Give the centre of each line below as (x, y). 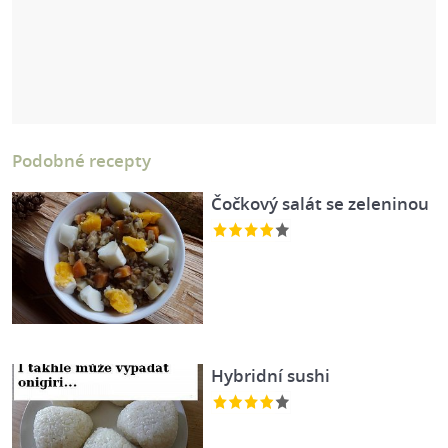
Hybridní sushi (271, 376)
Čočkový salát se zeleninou (320, 203)
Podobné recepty (81, 160)
